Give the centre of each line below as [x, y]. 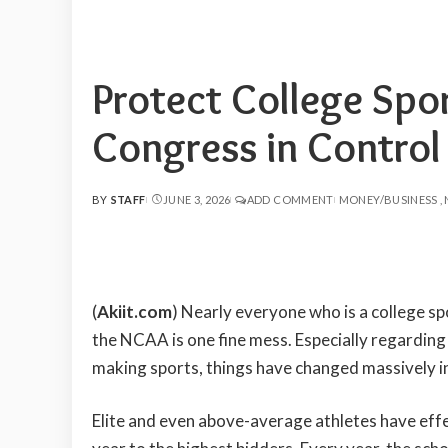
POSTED [115, 207]
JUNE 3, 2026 [196, 200]
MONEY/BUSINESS [388, 200]
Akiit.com [134, 311]
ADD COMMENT [290, 200]
